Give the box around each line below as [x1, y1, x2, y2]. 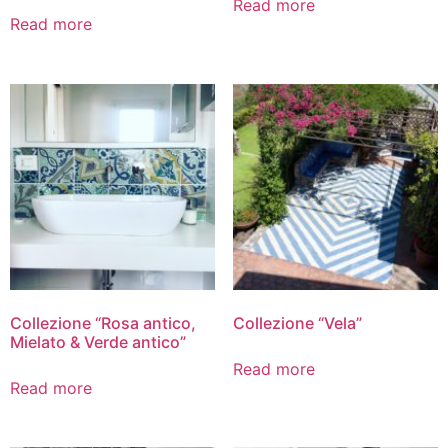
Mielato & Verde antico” [10, 331, 186, 352]
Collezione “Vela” [232, 312, 362, 333]
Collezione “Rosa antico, [10, 312, 196, 333]
